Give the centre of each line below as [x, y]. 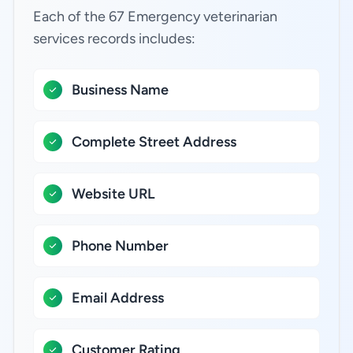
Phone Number [120, 246]
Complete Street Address [154, 142]
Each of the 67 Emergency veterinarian [155, 17]
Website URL [113, 194]
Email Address [118, 298]
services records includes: [114, 39]
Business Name [120, 90]
